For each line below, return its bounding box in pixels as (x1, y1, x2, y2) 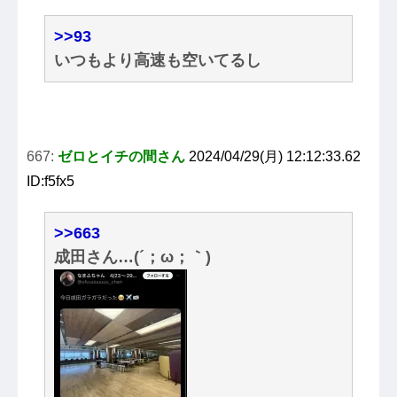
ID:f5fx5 (27, 174, 74, 190)
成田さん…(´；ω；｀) (54, 248, 211, 267)
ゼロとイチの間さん (58, 149, 185, 165)
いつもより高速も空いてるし (54, 51, 261, 70)
